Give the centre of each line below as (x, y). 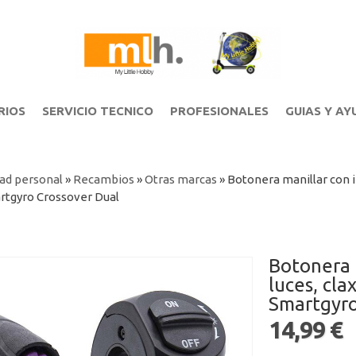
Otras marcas (180, 179)
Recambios (103, 179)
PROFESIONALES (219, 111)
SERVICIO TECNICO (97, 111)
